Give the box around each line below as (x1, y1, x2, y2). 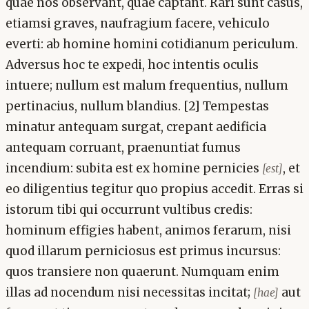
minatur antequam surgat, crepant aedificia (6, 119, 266, 134)
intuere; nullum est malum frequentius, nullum (6, 77, 288, 93)
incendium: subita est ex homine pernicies (6, 160, 262, 176)
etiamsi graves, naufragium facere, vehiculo (6, 15, 270, 31)
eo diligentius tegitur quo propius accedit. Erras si (6, 181, 303, 197)
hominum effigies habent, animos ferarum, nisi (6, 222, 291, 238)
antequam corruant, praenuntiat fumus (6, 139, 241, 155)
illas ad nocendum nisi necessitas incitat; (6, 284, 253, 300)
